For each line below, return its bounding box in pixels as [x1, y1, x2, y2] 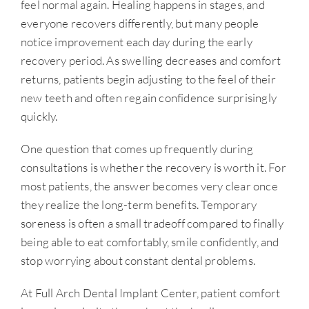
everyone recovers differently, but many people [21, 16, 259, 31]
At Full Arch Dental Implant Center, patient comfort [21, 286, 281, 301]
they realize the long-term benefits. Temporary [21, 197, 257, 212]
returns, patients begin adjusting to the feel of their [21, 72, 276, 87]
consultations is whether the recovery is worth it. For [21, 160, 286, 175]
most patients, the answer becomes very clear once [21, 179, 278, 194]
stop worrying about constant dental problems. [21, 253, 256, 268]
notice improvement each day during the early [21, 34, 252, 50]
